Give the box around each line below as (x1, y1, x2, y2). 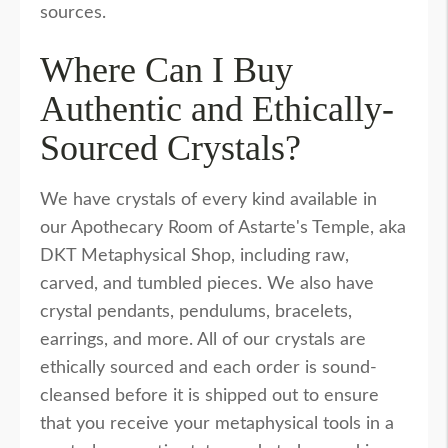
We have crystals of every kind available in (40, 191, 377, 210)
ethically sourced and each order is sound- (40, 359, 377, 378)
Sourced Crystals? (40, 128, 301, 169)
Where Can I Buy (40, 50, 293, 91)
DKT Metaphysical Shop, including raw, (40, 247, 349, 266)
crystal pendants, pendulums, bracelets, (40, 303, 352, 322)
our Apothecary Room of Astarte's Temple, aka (40, 219, 406, 238)
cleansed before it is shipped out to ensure (40, 387, 379, 406)
